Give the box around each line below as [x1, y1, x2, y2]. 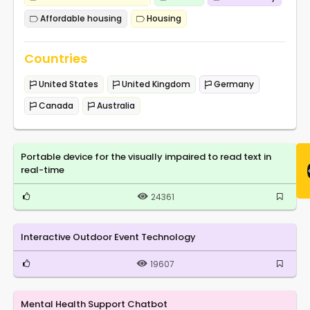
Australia [95, 99, 135, 111]
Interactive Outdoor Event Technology [21, 230, 196, 244]
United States [37, 77, 98, 90]
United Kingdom [120, 77, 190, 90]
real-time [21, 163, 64, 176]
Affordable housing [38, 12, 122, 24]
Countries [24, 49, 87, 67]
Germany [212, 77, 254, 90]
